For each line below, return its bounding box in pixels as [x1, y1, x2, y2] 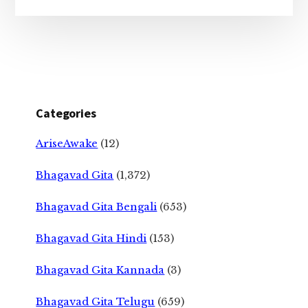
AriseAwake [36, 136, 98, 150]
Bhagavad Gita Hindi [36, 231, 147, 245]
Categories [36, 104, 96, 121]
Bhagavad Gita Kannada [36, 263, 165, 276]
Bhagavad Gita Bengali [36, 199, 157, 213]
